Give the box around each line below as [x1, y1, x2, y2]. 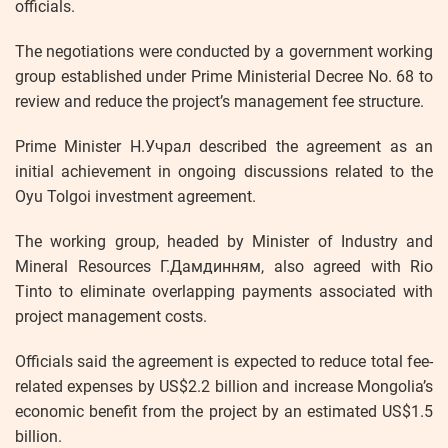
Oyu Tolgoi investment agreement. [15, 186, 256, 206]
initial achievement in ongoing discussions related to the [15, 161, 433, 181]
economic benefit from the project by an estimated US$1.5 [15, 401, 433, 421]
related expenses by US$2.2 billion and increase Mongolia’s [15, 376, 433, 396]
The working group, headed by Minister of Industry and [15, 231, 433, 251]
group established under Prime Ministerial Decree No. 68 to [15, 66, 433, 86]
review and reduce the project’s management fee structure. [15, 91, 424, 111]
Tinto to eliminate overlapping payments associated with [15, 281, 433, 301]
